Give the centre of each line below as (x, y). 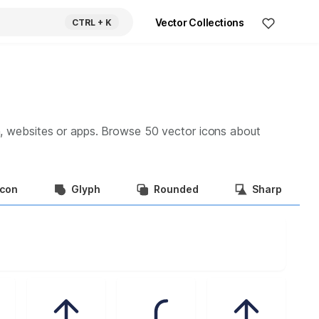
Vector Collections (199, 22)
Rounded (176, 189)
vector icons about (209, 131)
